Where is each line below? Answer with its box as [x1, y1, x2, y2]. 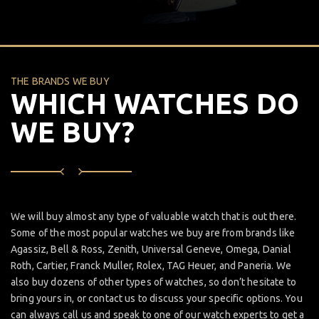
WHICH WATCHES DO [11, 87, 300, 120]
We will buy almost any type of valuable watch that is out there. [11, 210, 297, 222]
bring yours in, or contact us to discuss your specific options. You [11, 292, 303, 304]
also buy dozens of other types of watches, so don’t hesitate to [11, 276, 297, 288]
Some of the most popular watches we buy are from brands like [11, 226, 296, 239]
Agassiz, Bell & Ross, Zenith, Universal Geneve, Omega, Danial [11, 243, 291, 255]
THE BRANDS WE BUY [11, 75, 110, 87]
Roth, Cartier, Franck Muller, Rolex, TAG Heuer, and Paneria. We [11, 259, 292, 271]
